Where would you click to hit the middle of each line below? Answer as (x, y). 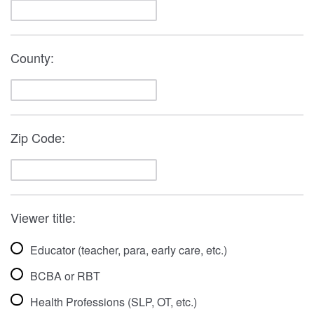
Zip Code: (40, 137)
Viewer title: (43, 217)
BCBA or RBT (65, 275)
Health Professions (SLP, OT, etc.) (113, 301)
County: (32, 57)
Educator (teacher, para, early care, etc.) (128, 250)
